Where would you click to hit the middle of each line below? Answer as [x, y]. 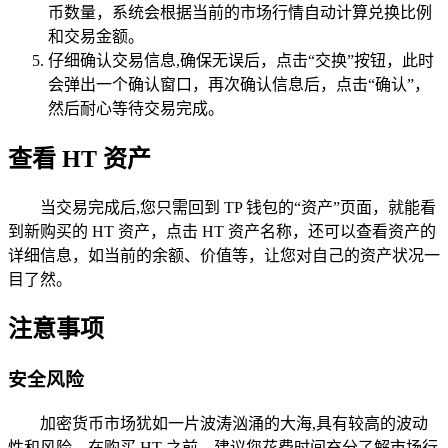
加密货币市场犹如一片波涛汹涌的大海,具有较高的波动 [234, 424]
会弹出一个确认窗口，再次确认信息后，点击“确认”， [239, 84]
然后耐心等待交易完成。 [136, 108]
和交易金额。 [96, 36]
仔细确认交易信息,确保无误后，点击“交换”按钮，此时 [241, 60]
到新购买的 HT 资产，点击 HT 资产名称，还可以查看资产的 [222, 231]
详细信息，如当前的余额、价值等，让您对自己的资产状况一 [224, 255]
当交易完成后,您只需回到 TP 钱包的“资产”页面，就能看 [238, 207]
